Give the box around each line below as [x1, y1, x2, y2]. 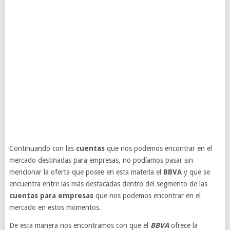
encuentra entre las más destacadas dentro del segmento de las [9, 180, 207, 188]
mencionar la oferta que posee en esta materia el [9, 168, 163, 176]
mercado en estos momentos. [9, 203, 101, 212]
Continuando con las [9, 144, 76, 152]
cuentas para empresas [9, 191, 93, 200]
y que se [181, 168, 210, 176]
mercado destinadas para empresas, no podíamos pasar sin [9, 156, 193, 164]
